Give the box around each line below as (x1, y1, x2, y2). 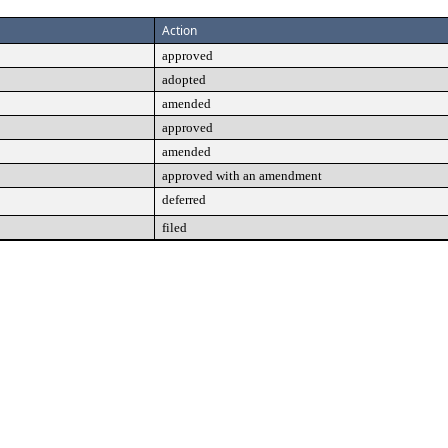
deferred (162, 192, 206, 207)
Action (162, 22, 197, 39)
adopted (162, 72, 206, 87)
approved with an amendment (162, 168, 322, 183)
